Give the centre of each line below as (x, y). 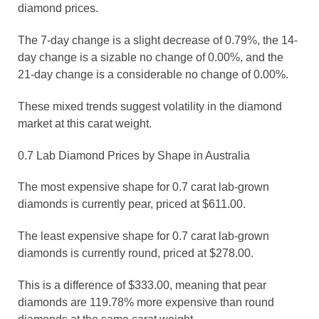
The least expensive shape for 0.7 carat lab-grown (143, 236)
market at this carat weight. (85, 124)
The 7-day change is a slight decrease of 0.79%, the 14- (158, 40)
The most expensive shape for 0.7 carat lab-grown (143, 187)
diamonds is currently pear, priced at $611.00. (132, 204)
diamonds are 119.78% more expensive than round (146, 302)
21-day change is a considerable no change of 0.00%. (153, 74)
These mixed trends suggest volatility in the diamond (150, 106)
